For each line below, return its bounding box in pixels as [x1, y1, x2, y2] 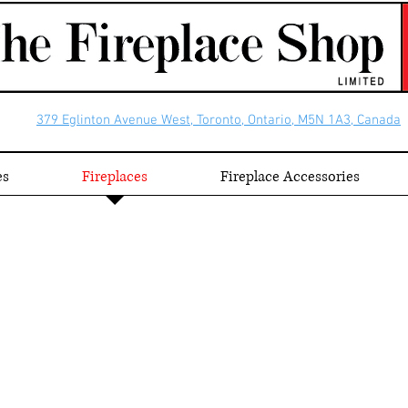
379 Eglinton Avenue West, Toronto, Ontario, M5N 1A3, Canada [36, 112, 401, 128]
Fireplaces [82, 167, 148, 187]
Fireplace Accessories [220, 167, 360, 187]
